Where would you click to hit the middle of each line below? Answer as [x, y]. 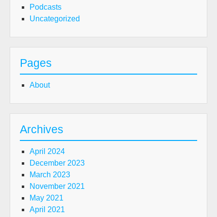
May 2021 [46, 198]
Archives [42, 129]
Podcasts [46, 7]
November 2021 [57, 186]
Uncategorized [55, 19]
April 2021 [47, 209]
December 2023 [57, 163]
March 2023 [50, 175]
